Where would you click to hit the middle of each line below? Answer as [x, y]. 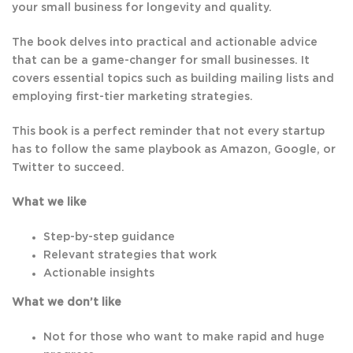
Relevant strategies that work [130, 256]
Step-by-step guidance [109, 238]
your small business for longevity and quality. [142, 8]
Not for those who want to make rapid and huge [184, 338]
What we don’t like [67, 303]
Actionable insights [99, 274]
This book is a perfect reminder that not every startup [168, 132]
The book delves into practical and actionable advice [165, 43]
